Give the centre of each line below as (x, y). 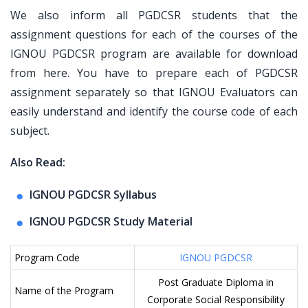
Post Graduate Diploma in (216, 282)
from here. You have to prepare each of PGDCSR (154, 73)
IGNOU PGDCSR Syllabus (93, 195)
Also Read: (38, 162)
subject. (30, 131)
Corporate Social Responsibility (216, 299)
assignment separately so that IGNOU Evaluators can (154, 92)
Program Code (47, 257)
